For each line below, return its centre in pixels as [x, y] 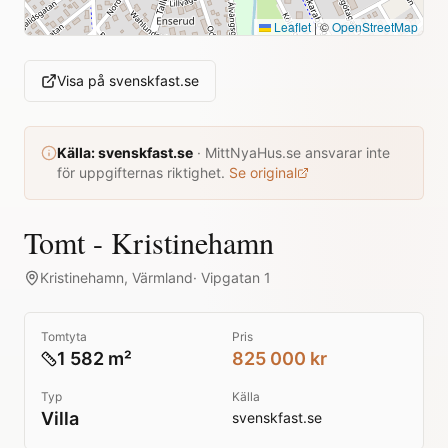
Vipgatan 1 [236, 277]
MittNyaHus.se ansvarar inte [297, 152]
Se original [263, 172]
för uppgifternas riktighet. [141, 172]
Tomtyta [64, 336]
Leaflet [291, 26]
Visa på [83, 80]
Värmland [162, 277]
